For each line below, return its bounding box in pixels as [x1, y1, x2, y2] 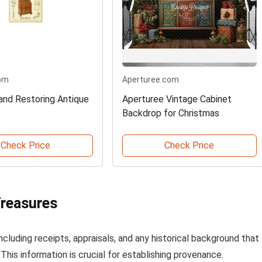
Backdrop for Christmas [122, 108, 219, 119]
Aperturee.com [122, 75, 179, 85]
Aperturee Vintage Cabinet [122, 94, 232, 105]
